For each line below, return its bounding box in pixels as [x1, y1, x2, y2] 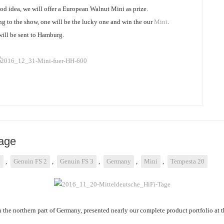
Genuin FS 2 [13, 157, 47, 165]
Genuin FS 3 [60, 157, 93, 165]
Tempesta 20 [170, 157, 204, 165]
